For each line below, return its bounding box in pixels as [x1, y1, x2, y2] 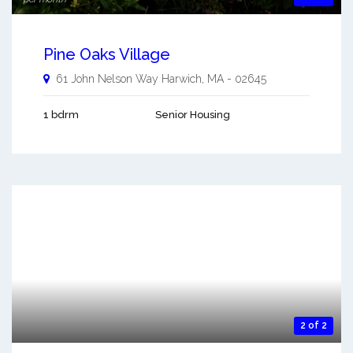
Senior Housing [155, 108, 230, 121]
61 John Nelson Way [56, 72, 158, 85]
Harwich [162, 72, 202, 85]
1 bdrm [43, 108, 79, 121]
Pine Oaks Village [43, 44, 170, 64]
